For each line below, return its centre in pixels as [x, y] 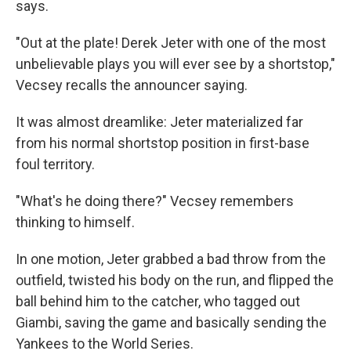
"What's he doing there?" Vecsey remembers [155, 201]
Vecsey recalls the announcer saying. [132, 85]
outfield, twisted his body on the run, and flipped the [175, 280]
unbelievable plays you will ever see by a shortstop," [175, 64]
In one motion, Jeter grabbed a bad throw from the [171, 259]
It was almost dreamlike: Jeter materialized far [159, 122]
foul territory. [55, 165]
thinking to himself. [75, 223]
